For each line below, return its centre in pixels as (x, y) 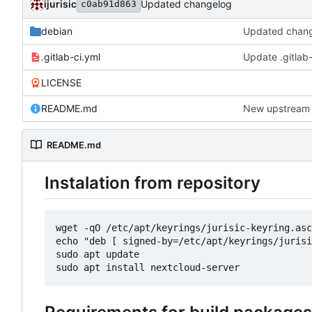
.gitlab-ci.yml (71, 56)
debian (57, 31)
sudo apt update (97, 255)
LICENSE (61, 82)
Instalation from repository (153, 183)
